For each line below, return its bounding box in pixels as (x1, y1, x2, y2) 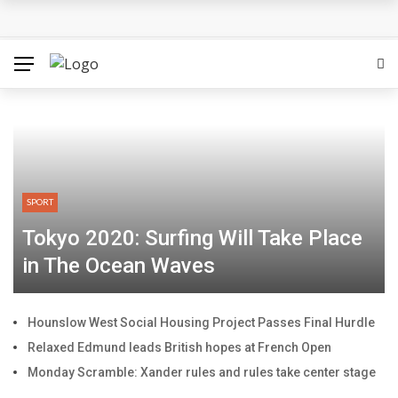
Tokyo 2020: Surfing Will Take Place (22, 226, 362, 251)
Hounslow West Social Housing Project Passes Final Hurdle (28, 315, 375, 330)
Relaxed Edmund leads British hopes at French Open (28, 340, 331, 354)
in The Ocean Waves (22, 253, 215, 278)
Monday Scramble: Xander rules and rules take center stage (28, 365, 376, 379)
